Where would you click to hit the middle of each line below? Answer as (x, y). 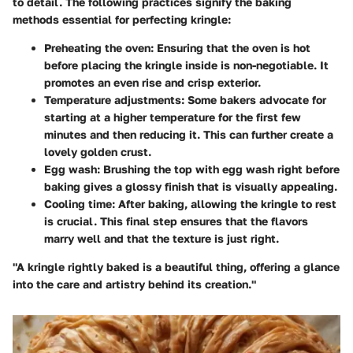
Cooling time (78, 204)
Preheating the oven (97, 48)
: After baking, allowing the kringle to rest (224, 204)
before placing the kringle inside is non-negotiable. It (186, 65)
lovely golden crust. (98, 152)
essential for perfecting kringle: (145, 20)
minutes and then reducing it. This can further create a (189, 135)
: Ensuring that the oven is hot (230, 48)
